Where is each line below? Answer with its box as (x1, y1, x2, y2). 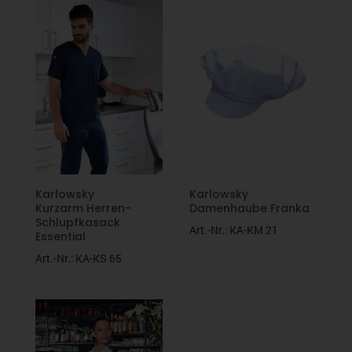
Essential (35, 228, 86, 244)
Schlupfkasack (35, 214, 120, 230)
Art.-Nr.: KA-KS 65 (35, 250, 122, 266)
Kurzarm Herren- (35, 200, 131, 216)
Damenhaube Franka (189, 200, 310, 216)
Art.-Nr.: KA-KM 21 (189, 222, 279, 237)
